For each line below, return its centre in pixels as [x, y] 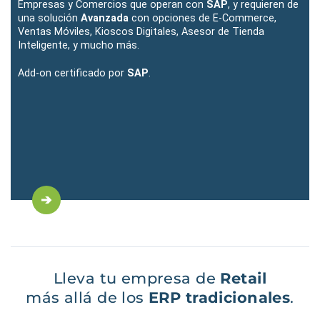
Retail [243, 278]
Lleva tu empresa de [137, 278]
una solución [49, 18]
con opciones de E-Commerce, [202, 18]
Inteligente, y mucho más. [79, 45]
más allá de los [87, 297]
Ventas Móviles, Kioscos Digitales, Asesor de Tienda [141, 31]
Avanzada [105, 18]
